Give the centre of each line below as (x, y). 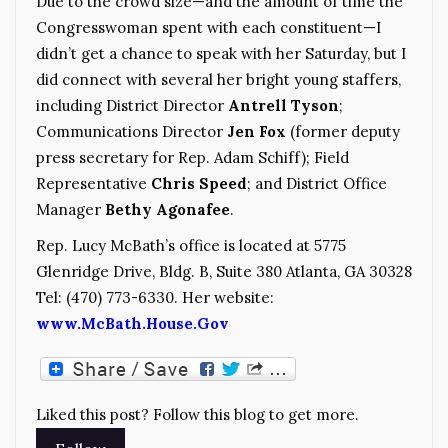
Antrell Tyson (283, 106)
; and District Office (317, 184)
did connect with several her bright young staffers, (218, 80)
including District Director (132, 106)
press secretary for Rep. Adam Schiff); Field (192, 158)
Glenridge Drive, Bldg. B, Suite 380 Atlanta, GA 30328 (224, 272)
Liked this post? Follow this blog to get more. (197, 415)
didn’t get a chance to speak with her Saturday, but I (221, 54)
